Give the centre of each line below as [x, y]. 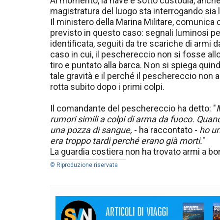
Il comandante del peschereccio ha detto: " [133, 109]
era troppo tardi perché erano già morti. [126, 141]
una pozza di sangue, [91, 130]
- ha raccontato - [166, 130]
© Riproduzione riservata [84, 165]
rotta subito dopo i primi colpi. [107, 87]
